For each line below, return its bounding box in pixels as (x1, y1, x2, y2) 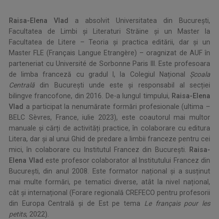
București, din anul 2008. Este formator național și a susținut (9, 167, 210, 175)
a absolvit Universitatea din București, (75, 17, 210, 25)
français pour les (155, 199, 211, 208)
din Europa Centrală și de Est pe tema (9, 199, 144, 208)
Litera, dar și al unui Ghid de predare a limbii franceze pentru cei (9, 135, 210, 143)
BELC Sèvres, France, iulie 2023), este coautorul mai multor (9, 113, 210, 122)
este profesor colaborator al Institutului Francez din (45, 156, 210, 165)
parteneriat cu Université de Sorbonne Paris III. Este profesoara (9, 60, 210, 68)
